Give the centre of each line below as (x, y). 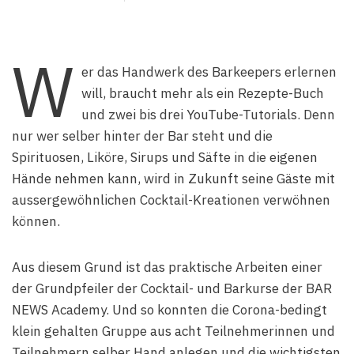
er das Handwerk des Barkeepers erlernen (209, 72)
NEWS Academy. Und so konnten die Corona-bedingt (169, 309)
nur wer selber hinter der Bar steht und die (142, 136)
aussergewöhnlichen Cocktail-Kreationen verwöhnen (171, 200)
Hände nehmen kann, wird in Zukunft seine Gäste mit (173, 179)
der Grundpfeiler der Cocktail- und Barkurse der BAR (172, 288)
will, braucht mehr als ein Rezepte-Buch (202, 93)
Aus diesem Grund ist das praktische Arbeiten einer (167, 267)
